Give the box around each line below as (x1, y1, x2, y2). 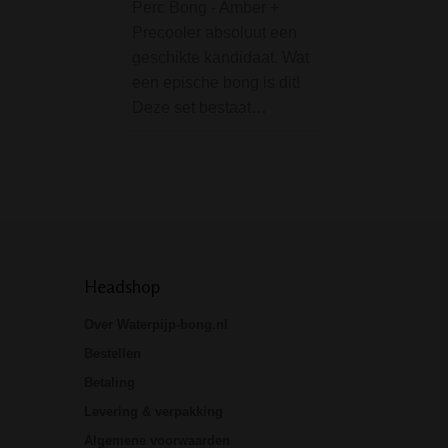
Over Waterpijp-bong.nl (84, 317, 228, 333)
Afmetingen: (322, 42, 407, 60)
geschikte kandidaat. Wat (132, 49, 309, 67)
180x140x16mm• (322, 67, 442, 85)
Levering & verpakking (84, 404, 223, 420)
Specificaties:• (322, 17, 423, 35)
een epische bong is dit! (132, 74, 304, 92)
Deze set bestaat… (132, 99, 267, 117)
